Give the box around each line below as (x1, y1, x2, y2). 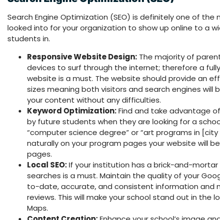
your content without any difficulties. (27, 95, 161, 106)
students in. (7, 33, 50, 44)
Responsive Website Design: (27, 52, 137, 62)
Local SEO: (27, 160, 67, 170)
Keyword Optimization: (27, 106, 116, 116)
